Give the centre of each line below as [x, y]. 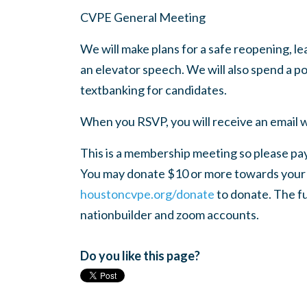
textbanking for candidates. [153, 90]
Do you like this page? [140, 256]
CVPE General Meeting [143, 17]
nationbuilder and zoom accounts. [171, 214]
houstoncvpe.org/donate [147, 194]
